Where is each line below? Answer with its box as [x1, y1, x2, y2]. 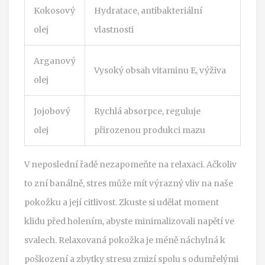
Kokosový [34, 5, 75, 16]
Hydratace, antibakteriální [94, 5, 202, 16]
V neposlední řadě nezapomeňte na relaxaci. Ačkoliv [24, 159, 237, 170]
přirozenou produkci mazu [94, 124, 205, 135]
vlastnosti [94, 24, 134, 35]
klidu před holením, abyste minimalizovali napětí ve [24, 215, 234, 227]
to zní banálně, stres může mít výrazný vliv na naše [24, 177, 233, 189]
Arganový [34, 55, 76, 66]
